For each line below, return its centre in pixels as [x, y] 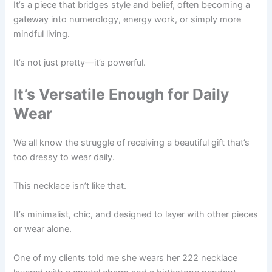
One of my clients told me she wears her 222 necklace [126, 258]
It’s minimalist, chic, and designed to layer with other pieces [136, 215]
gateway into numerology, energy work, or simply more [127, 20]
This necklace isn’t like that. [70, 186]
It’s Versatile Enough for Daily [122, 94]
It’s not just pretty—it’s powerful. [80, 63]
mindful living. [42, 34]
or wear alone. [43, 229]
